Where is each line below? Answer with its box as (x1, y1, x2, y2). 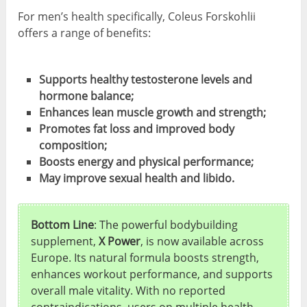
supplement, (31, 234, 99, 249)
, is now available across (140, 234, 265, 249)
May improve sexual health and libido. (38, 171, 234, 186)
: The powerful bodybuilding (94, 217, 238, 233)
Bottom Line (31, 217, 95, 233)
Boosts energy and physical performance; (38, 154, 254, 170)
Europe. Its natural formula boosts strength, (31, 250, 260, 266)
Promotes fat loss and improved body (38, 121, 234, 137)
